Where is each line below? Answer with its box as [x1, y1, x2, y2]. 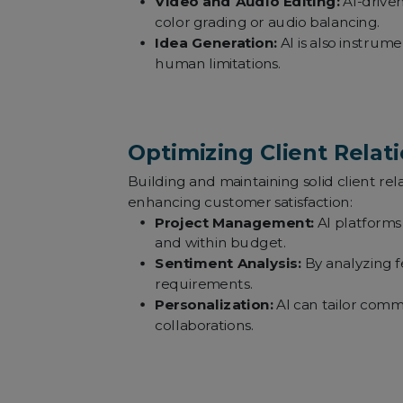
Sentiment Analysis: [155, 255, 301, 272]
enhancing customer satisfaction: [127, 193, 353, 210]
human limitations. [155, 55, 281, 72]
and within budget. [155, 235, 286, 252]
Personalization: [155, 296, 273, 313]
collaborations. [155, 317, 254, 334]
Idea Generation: [155, 34, 278, 51]
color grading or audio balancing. [155, 14, 381, 31]
